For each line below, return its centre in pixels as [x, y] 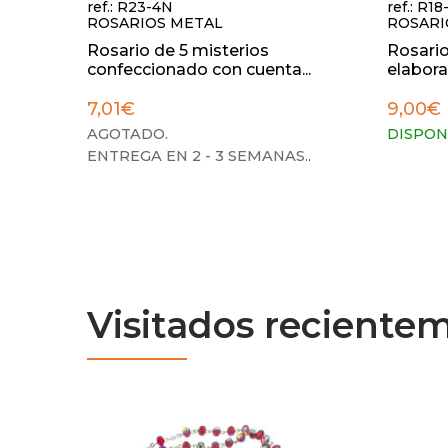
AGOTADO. [127, 134]
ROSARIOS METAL [155, 23]
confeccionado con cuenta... [199, 69]
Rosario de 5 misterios [178, 50]
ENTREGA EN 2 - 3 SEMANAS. [197, 156]
